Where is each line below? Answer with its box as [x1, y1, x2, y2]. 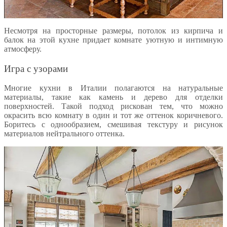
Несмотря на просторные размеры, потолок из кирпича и [4, 26, 223, 35]
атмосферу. [4, 44, 42, 53]
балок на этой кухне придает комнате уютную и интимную [4, 35, 223, 44]
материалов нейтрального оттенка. [4, 129, 125, 138]
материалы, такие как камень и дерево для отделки [4, 93, 223, 102]
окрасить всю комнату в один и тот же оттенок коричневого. [4, 111, 223, 120]
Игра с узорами [4, 63, 68, 74]
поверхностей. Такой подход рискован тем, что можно [4, 102, 223, 111]
